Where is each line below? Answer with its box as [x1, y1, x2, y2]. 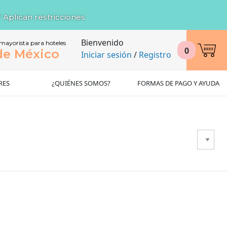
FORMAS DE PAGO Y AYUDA [137, 79, 219, 88]
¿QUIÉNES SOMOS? [52, 79, 110, 88]
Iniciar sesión [81, 49, 132, 60]
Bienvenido [81, 37, 124, 48]
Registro [139, 49, 171, 60]
